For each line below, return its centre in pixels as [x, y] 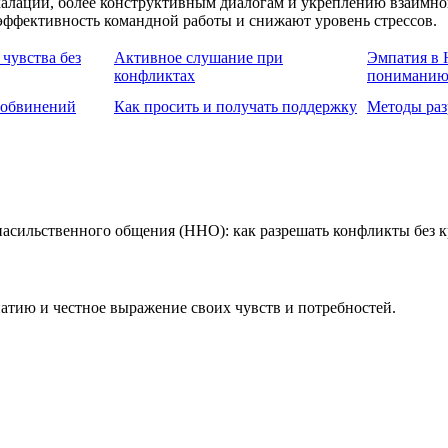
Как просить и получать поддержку [235, 107]
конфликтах [154, 76]
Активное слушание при [198, 58]
